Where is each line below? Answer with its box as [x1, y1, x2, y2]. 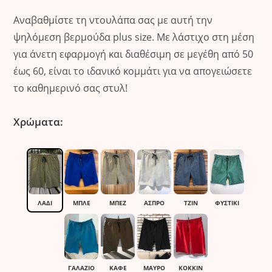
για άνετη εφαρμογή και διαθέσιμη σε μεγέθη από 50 [13, 47, 254, 61]
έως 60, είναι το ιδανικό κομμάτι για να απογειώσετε [13, 64, 253, 78]
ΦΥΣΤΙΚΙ [215, 199, 239, 208]
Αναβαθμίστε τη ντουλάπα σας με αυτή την [13, 13, 213, 27]
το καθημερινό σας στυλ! [13, 81, 128, 95]
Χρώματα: [13, 114, 64, 129]
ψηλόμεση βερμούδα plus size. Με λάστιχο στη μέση [13, 30, 255, 44]
